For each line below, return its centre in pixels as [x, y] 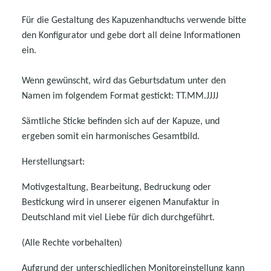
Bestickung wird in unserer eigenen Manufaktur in [120, 202]
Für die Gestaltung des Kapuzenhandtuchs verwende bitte [134, 20]
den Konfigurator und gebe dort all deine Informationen [131, 35]
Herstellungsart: [53, 162]
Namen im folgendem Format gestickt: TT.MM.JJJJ [120, 96]
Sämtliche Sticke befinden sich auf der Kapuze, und [121, 121]
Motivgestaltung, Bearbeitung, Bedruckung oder [116, 187]
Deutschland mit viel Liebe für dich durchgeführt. [118, 217]
